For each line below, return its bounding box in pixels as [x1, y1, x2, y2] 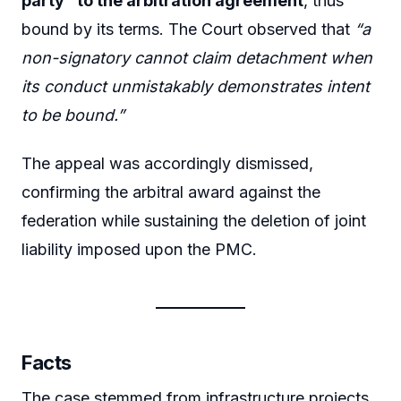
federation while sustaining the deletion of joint [21, 210, 366, 230]
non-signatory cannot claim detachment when [21, 48, 372, 68]
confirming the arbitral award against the [21, 182, 320, 201]
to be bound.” [21, 106, 124, 125]
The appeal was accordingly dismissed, [21, 153, 313, 173]
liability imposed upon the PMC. [21, 239, 257, 259]
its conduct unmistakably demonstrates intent [21, 77, 370, 97]
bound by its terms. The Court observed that [21, 20, 354, 39]
